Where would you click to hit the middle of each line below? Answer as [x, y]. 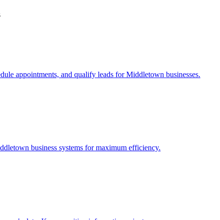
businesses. [182, 74]
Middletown [145, 74]
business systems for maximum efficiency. [95, 148]
